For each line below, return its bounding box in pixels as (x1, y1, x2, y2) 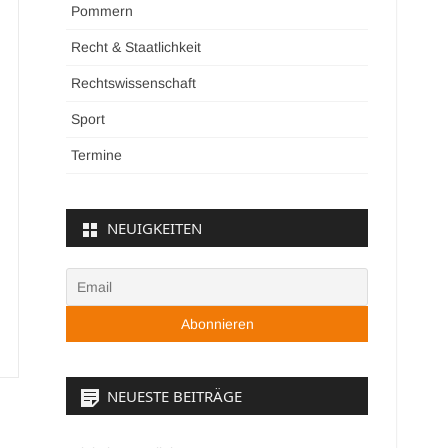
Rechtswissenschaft (71, 75, 197, 91)
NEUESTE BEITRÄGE (107, 386, 243, 406)
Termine (71, 147, 123, 163)
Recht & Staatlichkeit (71, 39, 202, 55)
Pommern (71, 3, 134, 19)
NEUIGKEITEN (107, 218, 203, 238)
